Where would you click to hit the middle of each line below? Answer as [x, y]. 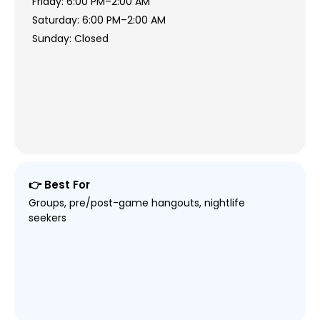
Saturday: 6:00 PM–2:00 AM [99, 20]
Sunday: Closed [70, 38]
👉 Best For [59, 185]
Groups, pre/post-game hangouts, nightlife [136, 203]
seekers [47, 218]
